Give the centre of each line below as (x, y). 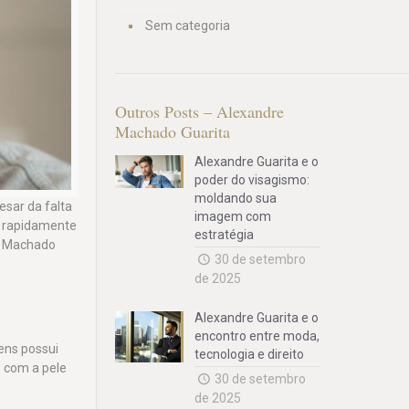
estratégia (225, 235)
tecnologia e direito (250, 354)
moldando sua (236, 198)
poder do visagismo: (252, 180)
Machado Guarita (173, 131)
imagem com (233, 216)
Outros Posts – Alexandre (200, 111)
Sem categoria (188, 26)
